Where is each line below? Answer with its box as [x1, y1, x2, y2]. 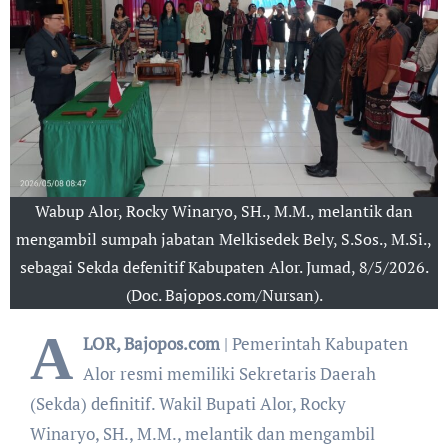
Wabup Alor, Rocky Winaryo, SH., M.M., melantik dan [35, 200, 413, 223]
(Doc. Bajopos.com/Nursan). [125, 284, 323, 307]
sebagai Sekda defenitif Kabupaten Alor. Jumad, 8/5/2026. [19, 256, 429, 279]
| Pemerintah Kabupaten [219, 332, 408, 356]
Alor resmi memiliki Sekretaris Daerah [82, 362, 376, 386]
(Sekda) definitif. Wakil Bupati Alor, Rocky [29, 392, 346, 416]
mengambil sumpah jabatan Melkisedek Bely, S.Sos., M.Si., [16, 228, 432, 251]
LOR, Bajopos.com [82, 332, 220, 356]
